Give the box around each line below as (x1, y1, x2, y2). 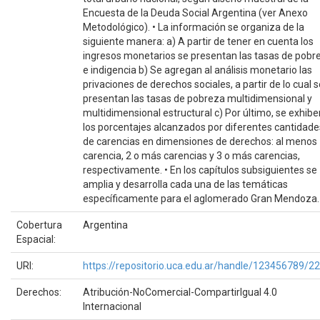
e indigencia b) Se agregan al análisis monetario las (83, 64, 312, 76)
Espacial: (16, 233, 58, 245)
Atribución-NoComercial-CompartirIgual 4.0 (83, 286, 277, 298)
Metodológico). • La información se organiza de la (83, 21, 304, 33)
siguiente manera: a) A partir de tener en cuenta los (83, 35, 314, 47)
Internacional (83, 300, 141, 312)
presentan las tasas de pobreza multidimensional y (83, 92, 312, 104)
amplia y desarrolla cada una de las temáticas (83, 178, 288, 190)
